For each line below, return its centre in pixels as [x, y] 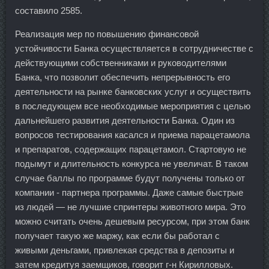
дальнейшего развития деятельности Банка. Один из [125, 120]
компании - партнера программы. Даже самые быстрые [129, 192]
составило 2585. [49, 11]
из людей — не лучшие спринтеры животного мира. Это [130, 207]
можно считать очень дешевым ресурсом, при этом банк [132, 221]
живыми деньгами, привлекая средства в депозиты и [125, 250]
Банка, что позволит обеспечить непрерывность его [122, 77]
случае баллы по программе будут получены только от [130, 178]
